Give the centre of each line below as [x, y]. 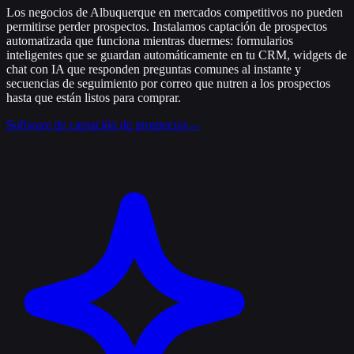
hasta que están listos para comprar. [94, 98]
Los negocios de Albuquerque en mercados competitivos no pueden [175, 13]
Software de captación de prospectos [97, 125]
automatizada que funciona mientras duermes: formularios [150, 41]
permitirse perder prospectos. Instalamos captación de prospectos [167, 27]
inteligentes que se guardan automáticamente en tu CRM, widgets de [177, 55]
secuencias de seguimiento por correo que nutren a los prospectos [168, 84]
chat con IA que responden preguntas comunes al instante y [154, 70]
